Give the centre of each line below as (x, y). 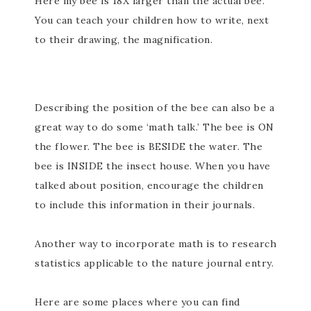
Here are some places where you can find (137, 302)
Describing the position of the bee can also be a (154, 108)
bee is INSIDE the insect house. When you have (153, 166)
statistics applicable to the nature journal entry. (154, 263)
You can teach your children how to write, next (152, 20)
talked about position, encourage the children (149, 185)
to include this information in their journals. (145, 205)
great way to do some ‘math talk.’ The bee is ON (154, 127)
